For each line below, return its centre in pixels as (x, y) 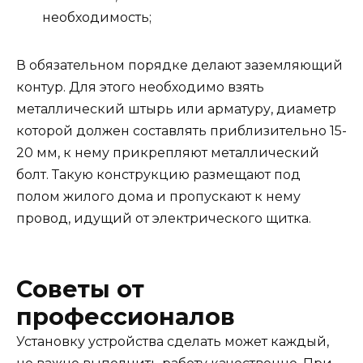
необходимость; (97, 17)
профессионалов (126, 317)
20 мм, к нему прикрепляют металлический (168, 152)
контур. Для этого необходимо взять (140, 87)
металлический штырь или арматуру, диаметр (176, 109)
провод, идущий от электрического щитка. (164, 218)
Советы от (80, 289)
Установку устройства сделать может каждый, (173, 342)
